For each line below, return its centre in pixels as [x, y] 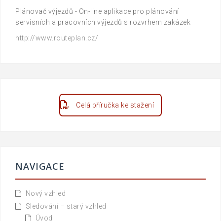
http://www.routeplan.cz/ [57, 38]
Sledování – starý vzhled [66, 206]
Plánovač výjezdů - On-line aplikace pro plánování [97, 11]
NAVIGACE [40, 166]
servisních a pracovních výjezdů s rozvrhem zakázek [103, 22]
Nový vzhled [45, 193]
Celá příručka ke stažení [115, 105]
